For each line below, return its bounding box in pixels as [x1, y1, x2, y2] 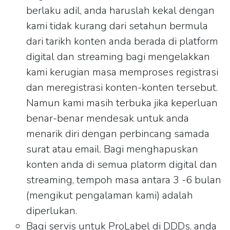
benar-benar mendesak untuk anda [26, 111, 189, 125]
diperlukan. [26, 203, 78, 218]
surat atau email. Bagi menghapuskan [26, 142, 199, 156]
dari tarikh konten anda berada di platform [26, 34, 219, 48]
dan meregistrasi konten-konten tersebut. [26, 80, 218, 94]
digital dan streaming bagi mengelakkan [26, 49, 210, 64]
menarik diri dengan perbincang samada [26, 126, 210, 141]
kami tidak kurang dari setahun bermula [26, 18, 208, 33]
